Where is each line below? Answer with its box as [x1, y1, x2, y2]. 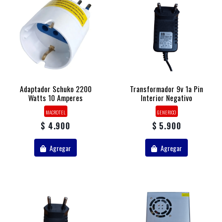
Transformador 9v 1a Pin [130, 83, 203, 95]
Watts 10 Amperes [28, 92, 83, 104]
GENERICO [157, 108, 176, 116]
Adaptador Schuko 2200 [19, 83, 92, 95]
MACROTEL [46, 108, 65, 116]
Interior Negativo [141, 92, 192, 104]
